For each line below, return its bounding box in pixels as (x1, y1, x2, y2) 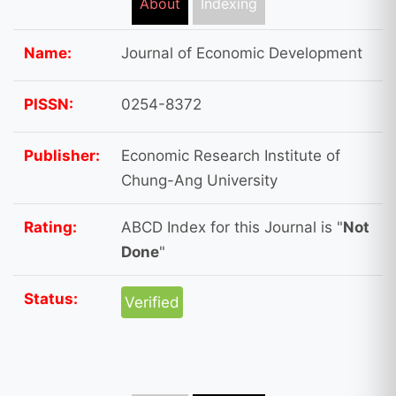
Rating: (24, 217, 77, 236)
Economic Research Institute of (121, 146, 340, 164)
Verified (125, 293, 179, 311)
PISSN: (24, 95, 73, 113)
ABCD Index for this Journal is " (121, 217, 343, 236)
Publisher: (24, 146, 100, 164)
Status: (24, 289, 78, 308)
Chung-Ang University (121, 171, 278, 189)
